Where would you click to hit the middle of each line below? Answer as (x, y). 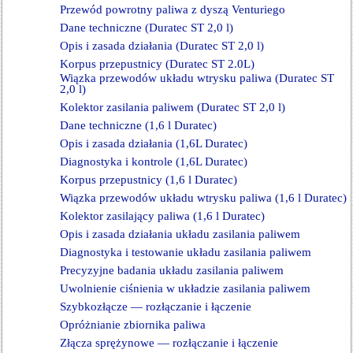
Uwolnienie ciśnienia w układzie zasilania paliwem (185, 288)
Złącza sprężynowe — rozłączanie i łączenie (169, 343)
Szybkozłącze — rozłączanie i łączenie (156, 307)
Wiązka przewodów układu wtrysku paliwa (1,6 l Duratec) (203, 198)
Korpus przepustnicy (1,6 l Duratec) (149, 180)
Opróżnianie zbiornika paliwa (133, 325)
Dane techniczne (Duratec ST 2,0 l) (147, 28)
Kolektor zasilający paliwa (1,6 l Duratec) (162, 216)
